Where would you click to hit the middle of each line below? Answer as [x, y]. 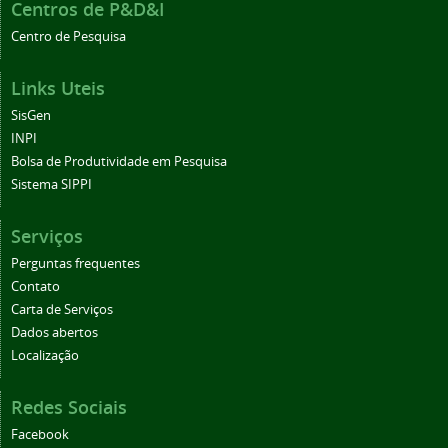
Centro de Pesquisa [68, 36]
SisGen [31, 115]
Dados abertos [54, 332]
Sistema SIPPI [51, 184]
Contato [35, 286]
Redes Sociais [69, 406]
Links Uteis [58, 87]
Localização [45, 355]
